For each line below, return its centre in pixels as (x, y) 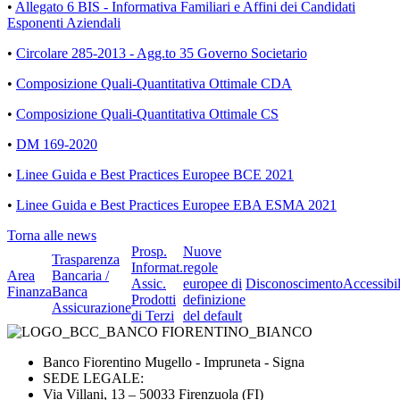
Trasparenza (86, 259)
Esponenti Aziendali (64, 23)
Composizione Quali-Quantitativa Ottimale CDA (154, 83)
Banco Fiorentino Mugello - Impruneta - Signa (174, 362)
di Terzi (153, 316)
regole (200, 267)
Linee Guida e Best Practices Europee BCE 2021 (155, 175)
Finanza (29, 292)
